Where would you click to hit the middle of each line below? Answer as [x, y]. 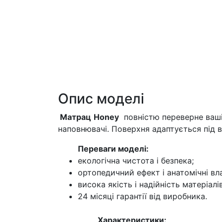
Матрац [75, 117]
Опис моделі [101, 98]
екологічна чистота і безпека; [136, 160]
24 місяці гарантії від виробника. [142, 196]
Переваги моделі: [103, 148]
